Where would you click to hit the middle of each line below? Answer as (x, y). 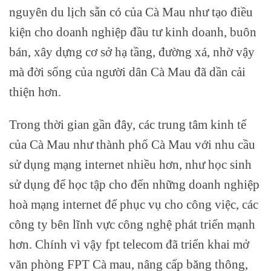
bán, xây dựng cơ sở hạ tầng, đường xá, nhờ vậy (132, 52)
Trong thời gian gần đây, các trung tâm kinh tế (128, 125)
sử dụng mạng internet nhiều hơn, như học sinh (130, 165)
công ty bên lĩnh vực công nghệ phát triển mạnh (132, 224)
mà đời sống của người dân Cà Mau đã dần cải (127, 72)
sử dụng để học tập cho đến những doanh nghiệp (134, 184)
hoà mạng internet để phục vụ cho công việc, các (134, 204)
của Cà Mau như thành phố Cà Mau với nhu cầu (132, 145)
